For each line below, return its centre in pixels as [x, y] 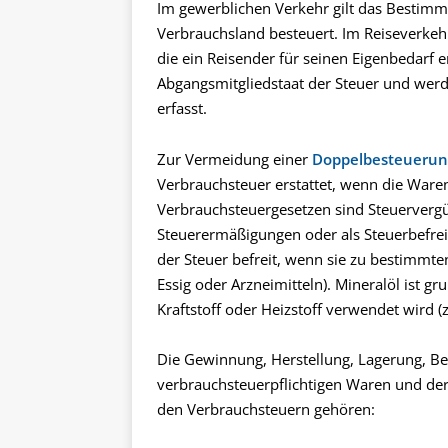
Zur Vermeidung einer [234, 158]
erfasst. [182, 108]
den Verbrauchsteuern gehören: [266, 409]
